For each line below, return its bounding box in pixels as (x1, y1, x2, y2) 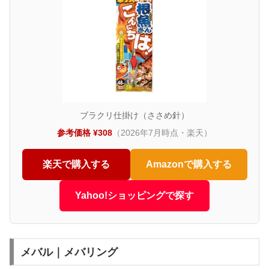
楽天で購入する (42, 159, 110, 169)
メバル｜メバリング (20, 246, 118, 258)
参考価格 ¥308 (57, 127, 112, 138)
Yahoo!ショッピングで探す (75, 190, 194, 201)
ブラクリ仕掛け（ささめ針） (80, 110, 189, 120)
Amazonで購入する (145, 159, 232, 169)
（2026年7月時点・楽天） (112, 127, 212, 138)
